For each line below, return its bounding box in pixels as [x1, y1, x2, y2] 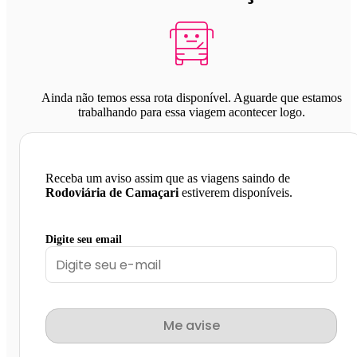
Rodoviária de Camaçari [45, 186, 178, 200]
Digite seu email [45, 233, 122, 246]
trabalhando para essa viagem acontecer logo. [77, 105, 305, 120]
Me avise [163, 316, 220, 335]
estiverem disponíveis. [178, 186, 292, 200]
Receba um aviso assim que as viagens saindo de [45, 171, 290, 186]
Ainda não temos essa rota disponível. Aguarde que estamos [41, 91, 342, 105]
